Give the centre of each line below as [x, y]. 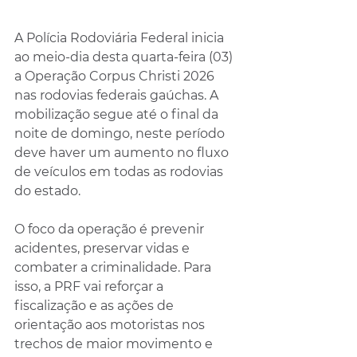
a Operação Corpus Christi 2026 [116, 76]
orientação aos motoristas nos [111, 325]
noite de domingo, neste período [121, 133]
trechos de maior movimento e [115, 344]
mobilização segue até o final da [118, 114]
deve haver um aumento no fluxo [123, 153]
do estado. [47, 191]
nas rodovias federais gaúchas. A [118, 95]
